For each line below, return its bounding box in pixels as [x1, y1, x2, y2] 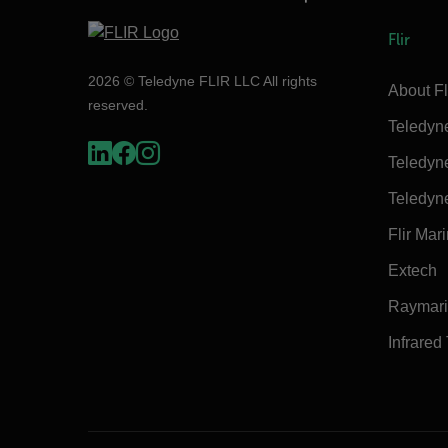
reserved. [88, 96, 148, 113]
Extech [388, 261, 437, 279]
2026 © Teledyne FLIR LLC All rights [88, 72, 317, 89]
